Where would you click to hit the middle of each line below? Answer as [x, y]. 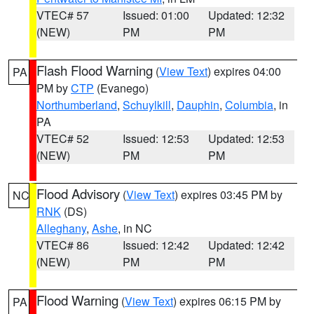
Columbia [249, 105]
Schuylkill [147, 105]
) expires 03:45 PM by [228, 194]
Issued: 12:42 [156, 245]
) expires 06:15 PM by [227, 301]
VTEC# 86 [63, 245]
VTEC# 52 [63, 138]
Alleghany [61, 228]
